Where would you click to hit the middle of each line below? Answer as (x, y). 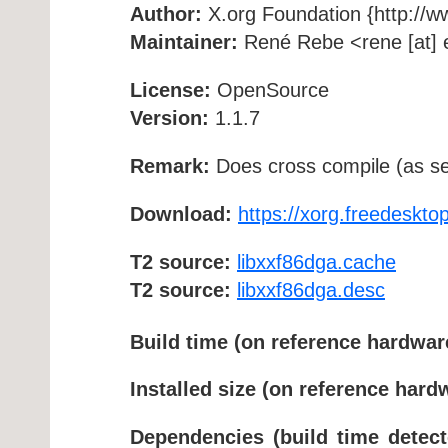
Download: (181, 213)
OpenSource (270, 89)
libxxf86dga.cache (316, 261)
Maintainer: (184, 41)
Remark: (170, 165)
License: (170, 89)
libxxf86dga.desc (311, 289)
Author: (166, 13)
